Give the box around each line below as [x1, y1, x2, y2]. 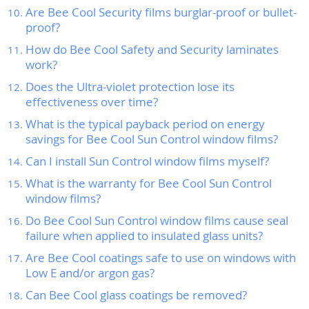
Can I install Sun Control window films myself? [26, 152, 269, 169]
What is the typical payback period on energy [26, 115, 265, 132]
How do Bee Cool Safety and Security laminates [26, 41, 279, 57]
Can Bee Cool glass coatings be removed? [26, 286, 247, 303]
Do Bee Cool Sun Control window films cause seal [26, 212, 288, 228]
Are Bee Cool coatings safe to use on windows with [26, 249, 296, 266]
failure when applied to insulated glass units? [26, 227, 263, 243]
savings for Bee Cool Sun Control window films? [26, 130, 278, 147]
